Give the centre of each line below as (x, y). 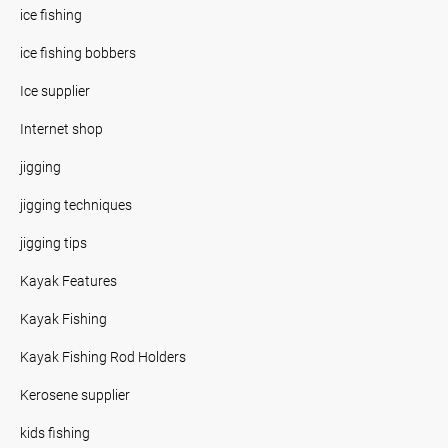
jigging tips (53, 242)
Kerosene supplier (75, 394)
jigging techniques (76, 204)
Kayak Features (68, 280)
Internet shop (61, 128)
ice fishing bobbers (78, 52)
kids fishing (55, 432)
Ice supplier (55, 90)
